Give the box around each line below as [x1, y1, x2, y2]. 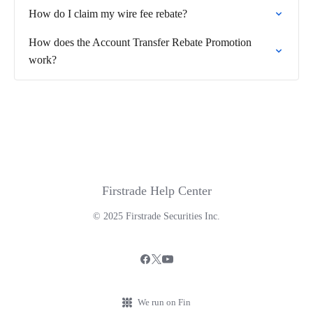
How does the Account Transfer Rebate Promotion [29, 36, 252, 48]
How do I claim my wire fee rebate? [29, 8, 187, 20]
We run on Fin [138, 297, 191, 307]
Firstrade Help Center [101, 184, 212, 198]
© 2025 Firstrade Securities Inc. [93, 211, 220, 221]
